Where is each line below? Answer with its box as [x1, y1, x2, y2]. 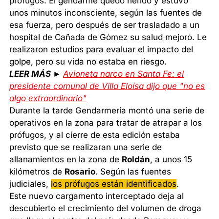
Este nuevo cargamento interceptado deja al [9, 191, 184, 201]
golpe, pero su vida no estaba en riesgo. [9, 57, 167, 67]
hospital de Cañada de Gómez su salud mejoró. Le [9, 32, 207, 43]
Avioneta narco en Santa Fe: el [63, 69, 184, 79]
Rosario [65, 167, 96, 177]
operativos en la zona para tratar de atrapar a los [9, 118, 202, 128]
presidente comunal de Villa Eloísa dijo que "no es [9, 81, 205, 91]
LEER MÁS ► [9, 69, 64, 79]
